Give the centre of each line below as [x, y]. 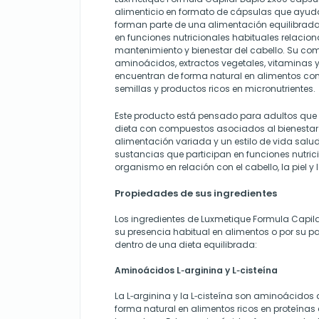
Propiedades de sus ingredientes [196, 193]
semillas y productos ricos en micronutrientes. [215, 88]
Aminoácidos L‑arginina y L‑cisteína [196, 270]
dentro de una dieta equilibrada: [186, 244]
